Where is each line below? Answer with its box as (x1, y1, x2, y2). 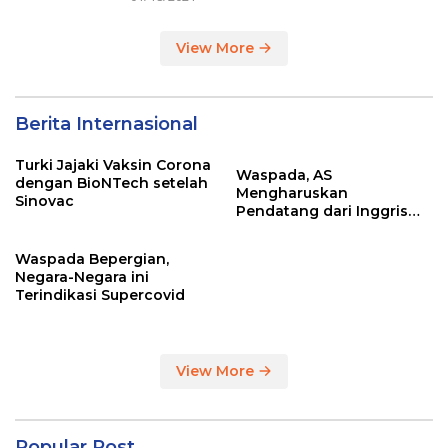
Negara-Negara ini (15, 268, 149, 286)
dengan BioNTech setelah (15, 174, 208, 192)
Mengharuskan (236, 184, 348, 202)
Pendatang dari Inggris (236, 202, 408, 220)
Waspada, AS (236, 166, 332, 184)
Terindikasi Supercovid (15, 286, 185, 304)
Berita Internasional (15, 113, 198, 135)
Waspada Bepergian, (15, 250, 169, 268)
